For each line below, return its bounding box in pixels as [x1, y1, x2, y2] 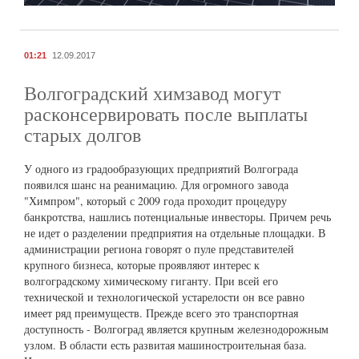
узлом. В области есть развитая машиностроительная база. [24, 337, 307, 353]
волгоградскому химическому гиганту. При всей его [24, 273, 278, 289]
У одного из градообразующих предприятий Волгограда [24, 161, 298, 177]
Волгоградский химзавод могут [24, 80, 280, 107]
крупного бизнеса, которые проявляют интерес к [24, 257, 260, 273]
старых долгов [24, 122, 141, 148]
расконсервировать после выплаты [24, 101, 308, 127]
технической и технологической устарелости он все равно [24, 289, 305, 305]
